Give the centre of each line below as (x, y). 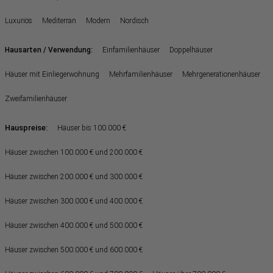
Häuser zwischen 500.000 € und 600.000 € (74, 250)
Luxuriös (19, 20)
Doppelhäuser (191, 50)
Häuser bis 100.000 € (92, 128)
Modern (98, 20)
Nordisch (134, 20)
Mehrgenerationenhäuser (221, 74)
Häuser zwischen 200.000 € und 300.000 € (74, 176)
